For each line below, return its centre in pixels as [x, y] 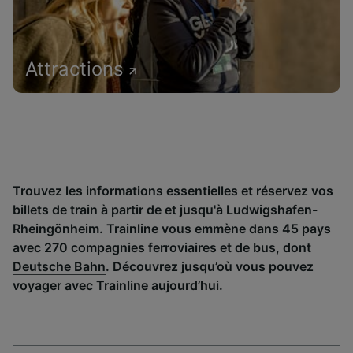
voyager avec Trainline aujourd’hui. [118, 285]
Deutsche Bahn [59, 266]
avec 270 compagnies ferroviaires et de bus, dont [162, 247]
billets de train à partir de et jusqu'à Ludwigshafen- [165, 210]
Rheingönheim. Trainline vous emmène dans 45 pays [172, 229]
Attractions [74, 69]
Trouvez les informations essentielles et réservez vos [173, 191]
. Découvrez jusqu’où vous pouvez [210, 266]
